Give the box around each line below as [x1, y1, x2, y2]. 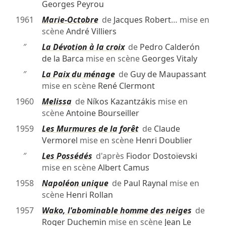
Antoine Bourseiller [66, 107, 139, 119]
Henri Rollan [66, 189, 113, 201]
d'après [92, 150, 126, 162]
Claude [153, 123, 180, 135]
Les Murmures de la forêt [41, 123, 139, 135]
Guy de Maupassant [130, 69, 206, 80]
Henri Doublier [135, 135, 192, 146]
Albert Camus [97, 162, 149, 174]
